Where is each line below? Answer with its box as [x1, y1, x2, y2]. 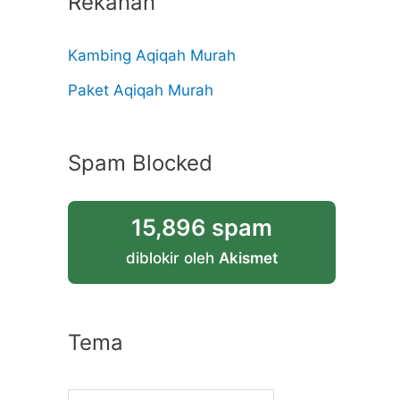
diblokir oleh [126, 249, 219, 268]
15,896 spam [131, 213, 272, 242]
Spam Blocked [68, 150, 212, 177]
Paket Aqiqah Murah [68, 80, 213, 99]
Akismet [219, 249, 278, 268]
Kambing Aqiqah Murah [68, 46, 236, 65]
